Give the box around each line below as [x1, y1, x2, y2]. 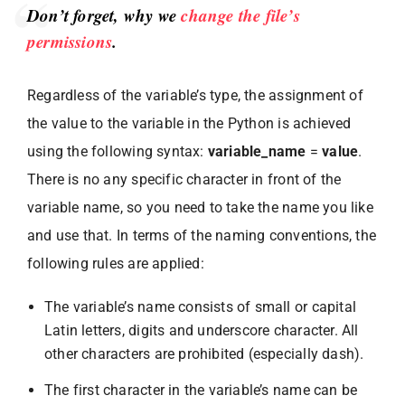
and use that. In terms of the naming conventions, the [27, 226, 377, 244]
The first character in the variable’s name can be [44, 381, 358, 399]
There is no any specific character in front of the [27, 170, 342, 188]
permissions [27, 28, 113, 53]
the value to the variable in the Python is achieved [27, 114, 352, 132]
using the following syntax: [27, 142, 208, 160]
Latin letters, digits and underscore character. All [44, 321, 359, 339]
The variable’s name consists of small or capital [44, 297, 356, 316]
